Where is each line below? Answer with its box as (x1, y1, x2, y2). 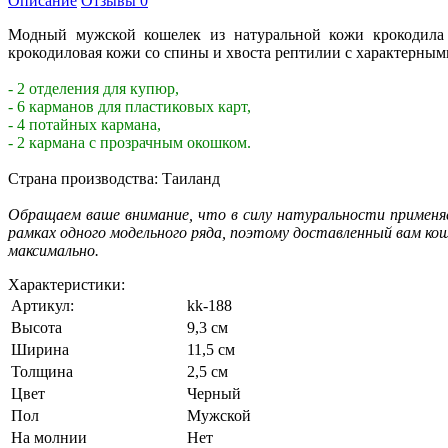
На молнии (11, 428, 87, 446)
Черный (187, 384, 241, 402)
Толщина (11, 362, 73, 380)
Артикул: (11, 296, 74, 314)
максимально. (8, 241, 99, 259)
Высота (11, 318, 62, 336)
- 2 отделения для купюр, (8, 79, 179, 97)
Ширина (11, 340, 69, 358)
